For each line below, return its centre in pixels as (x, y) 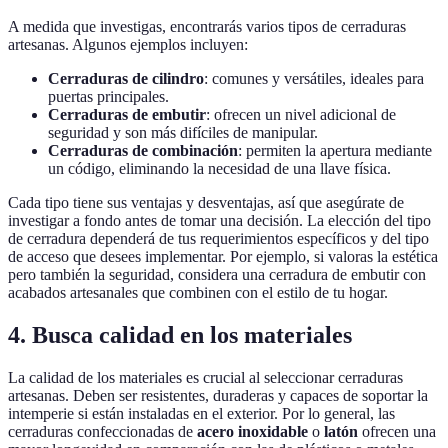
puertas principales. (108, 97)
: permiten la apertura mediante (335, 151)
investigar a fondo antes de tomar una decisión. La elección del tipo (219, 221)
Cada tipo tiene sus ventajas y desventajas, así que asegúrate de (206, 203)
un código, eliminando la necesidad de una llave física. (219, 169)
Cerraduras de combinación (143, 151)
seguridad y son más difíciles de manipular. (183, 133)
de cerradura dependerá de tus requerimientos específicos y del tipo (218, 239)
